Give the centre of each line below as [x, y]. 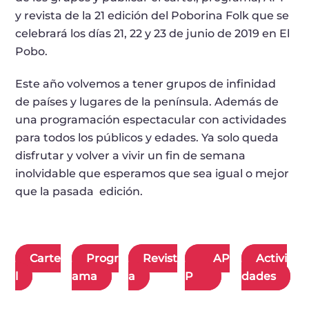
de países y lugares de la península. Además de [147, 101]
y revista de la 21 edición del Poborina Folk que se [152, 16]
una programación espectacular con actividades [151, 119]
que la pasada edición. [79, 191]
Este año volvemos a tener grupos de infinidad [146, 83]
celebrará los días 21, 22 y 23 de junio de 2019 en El [153, 34]
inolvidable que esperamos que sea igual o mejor [152, 173]
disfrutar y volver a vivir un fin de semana [131, 155]
